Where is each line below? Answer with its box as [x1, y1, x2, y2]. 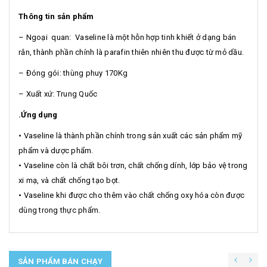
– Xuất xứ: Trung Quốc [18, 89, 98, 98]
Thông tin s [18, 11, 61, 21]
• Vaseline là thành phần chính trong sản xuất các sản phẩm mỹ [18, 131, 243, 140]
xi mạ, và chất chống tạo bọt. [18, 175, 120, 185]
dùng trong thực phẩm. [18, 205, 101, 215]
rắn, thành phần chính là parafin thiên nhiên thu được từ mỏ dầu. [18, 47, 244, 57]
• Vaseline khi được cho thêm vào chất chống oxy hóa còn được [18, 190, 244, 200]
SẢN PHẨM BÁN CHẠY [18, 256, 103, 266]
